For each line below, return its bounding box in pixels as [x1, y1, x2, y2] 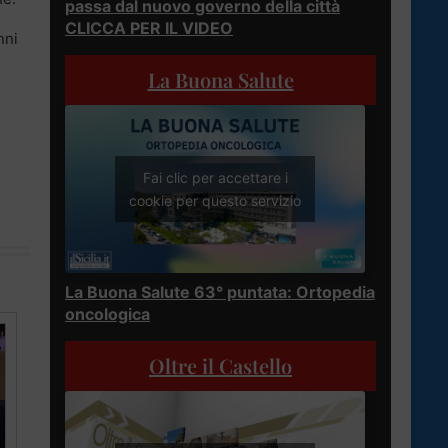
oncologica [65, 304, 150, 325]
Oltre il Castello [149, 352, 292, 380]
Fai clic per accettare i [142, 169, 288, 187]
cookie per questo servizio [129, 192, 301, 210]
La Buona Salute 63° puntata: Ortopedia [65, 282, 375, 303]
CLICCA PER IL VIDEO [65, 17, 233, 38]
